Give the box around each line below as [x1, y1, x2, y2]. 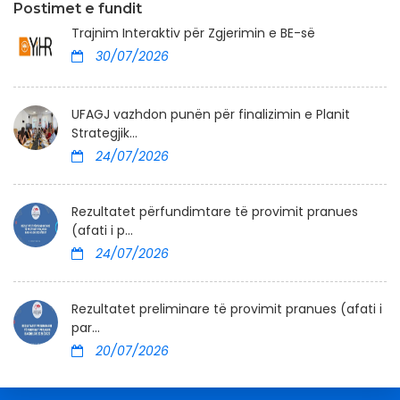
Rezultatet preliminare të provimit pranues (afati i [71, 300, 382, 319]
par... [71, 319, 100, 337]
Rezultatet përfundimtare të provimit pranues [71, 203, 358, 221]
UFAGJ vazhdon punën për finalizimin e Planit [71, 105, 350, 124]
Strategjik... [71, 124, 137, 143]
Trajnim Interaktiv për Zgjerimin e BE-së [71, 24, 315, 43]
